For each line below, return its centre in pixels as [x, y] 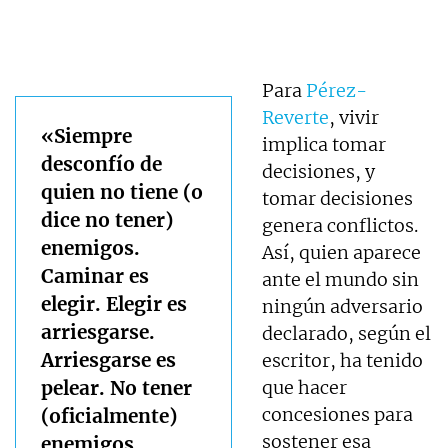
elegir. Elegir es [114, 303]
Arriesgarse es [108, 359]
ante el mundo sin [341, 279]
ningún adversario [343, 306]
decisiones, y [319, 171]
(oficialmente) [109, 415]
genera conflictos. [340, 225]
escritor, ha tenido [343, 360]
